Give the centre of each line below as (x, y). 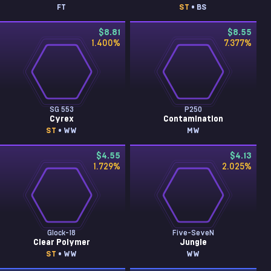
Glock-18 (62, 233)
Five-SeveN (193, 233)
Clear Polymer (61, 243)
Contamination (193, 119)
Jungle (193, 243)
